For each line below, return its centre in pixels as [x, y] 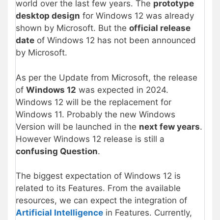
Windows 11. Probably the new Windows [96, 114]
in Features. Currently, [148, 213]
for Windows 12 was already [137, 16]
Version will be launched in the [77, 126]
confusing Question [57, 151]
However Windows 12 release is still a [90, 139]
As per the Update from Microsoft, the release [107, 77]
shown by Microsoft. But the [72, 28]
